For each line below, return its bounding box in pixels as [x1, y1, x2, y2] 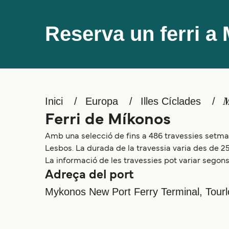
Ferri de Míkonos [45, 113, 171, 127]
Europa [85, 96, 118, 107]
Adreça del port [45, 170, 133, 181]
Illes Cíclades [141, 96, 201, 107]
